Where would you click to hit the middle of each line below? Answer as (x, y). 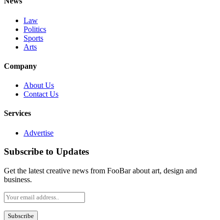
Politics (35, 29)
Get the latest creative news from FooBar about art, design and (100, 171)
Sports (33, 38)
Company (20, 66)
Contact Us (41, 94)
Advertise (39, 133)
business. (18, 179)
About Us (39, 85)
